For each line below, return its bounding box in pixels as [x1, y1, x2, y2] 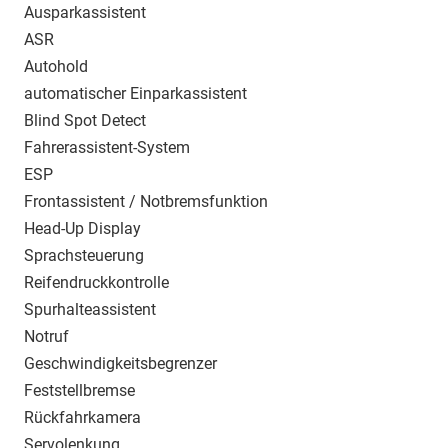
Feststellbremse [24, 381, 135, 401]
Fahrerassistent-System [24, 138, 190, 158]
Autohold [24, 57, 88, 77]
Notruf [24, 327, 69, 347]
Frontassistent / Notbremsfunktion [24, 192, 268, 212]
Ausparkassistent [24, 3, 146, 23]
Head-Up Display [24, 219, 141, 239]
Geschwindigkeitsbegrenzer [24, 354, 217, 374]
